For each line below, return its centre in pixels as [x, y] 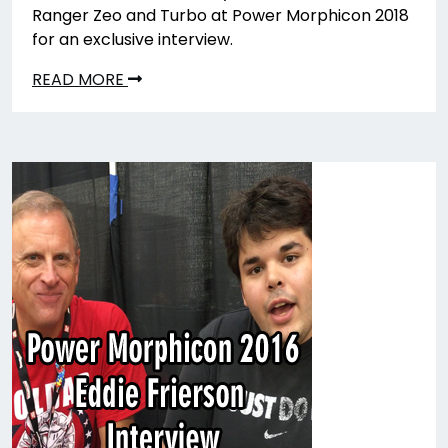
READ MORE [80, 79]
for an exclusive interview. [132, 39]
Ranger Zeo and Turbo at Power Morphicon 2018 [220, 15]
